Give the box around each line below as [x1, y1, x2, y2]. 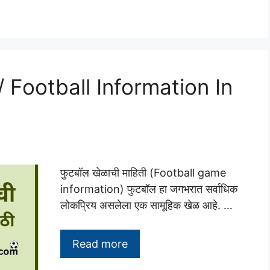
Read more [72, 237, 128, 250]
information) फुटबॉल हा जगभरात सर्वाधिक [60, 182, 237, 195]
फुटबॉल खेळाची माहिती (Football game [60, 166, 226, 179]
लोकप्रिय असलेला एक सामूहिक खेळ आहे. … [60, 198, 233, 212]
